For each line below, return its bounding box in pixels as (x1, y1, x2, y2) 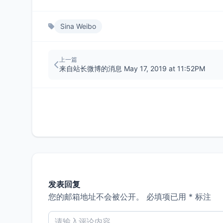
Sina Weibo (60, 22, 96, 30)
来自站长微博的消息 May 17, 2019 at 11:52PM (59, 64, 205, 73)
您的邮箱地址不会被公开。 (48, 192, 144, 202)
